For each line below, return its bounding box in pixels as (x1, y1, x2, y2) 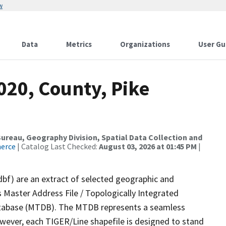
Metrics (66, 39, 92, 49)
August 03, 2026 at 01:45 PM (99, 141, 197, 151)
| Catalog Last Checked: (16, 141, 99, 151)
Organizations (120, 39, 170, 49)
